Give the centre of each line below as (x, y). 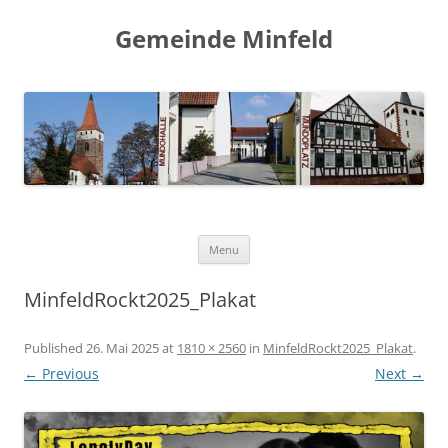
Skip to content (300, 241)
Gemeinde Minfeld (224, 38)
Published (55, 347)
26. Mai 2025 (122, 347)
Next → (399, 373)
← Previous (61, 373)
